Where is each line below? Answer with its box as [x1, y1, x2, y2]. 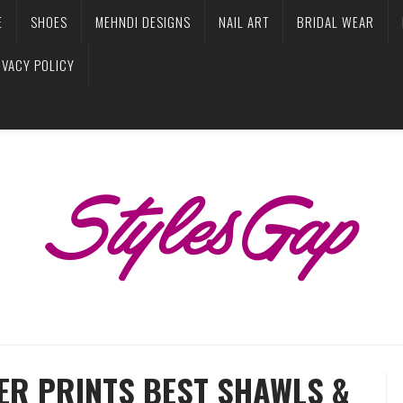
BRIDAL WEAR [297, 12, 374, 31]
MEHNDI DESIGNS [95, 12, 191, 31]
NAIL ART [219, 12, 269, 31]
